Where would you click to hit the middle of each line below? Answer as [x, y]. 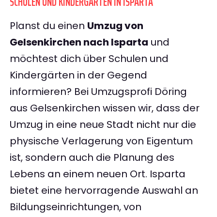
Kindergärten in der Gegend [78, 75]
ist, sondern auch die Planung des [92, 158]
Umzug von [115, 26]
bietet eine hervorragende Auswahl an [104, 191]
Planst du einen [48, 26]
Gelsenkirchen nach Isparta [79, 42]
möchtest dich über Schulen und [89, 59]
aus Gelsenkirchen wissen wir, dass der [105, 108]
